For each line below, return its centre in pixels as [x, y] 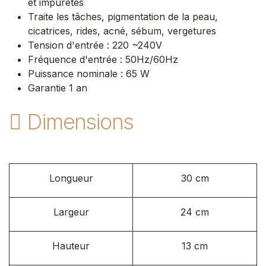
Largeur [71, 212]
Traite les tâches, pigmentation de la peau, [123, 16]
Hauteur [71, 246]
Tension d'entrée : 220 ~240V [96, 45]
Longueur [71, 178]
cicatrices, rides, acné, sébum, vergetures [123, 31]
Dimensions [80, 121]
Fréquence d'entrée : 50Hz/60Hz [104, 59]
